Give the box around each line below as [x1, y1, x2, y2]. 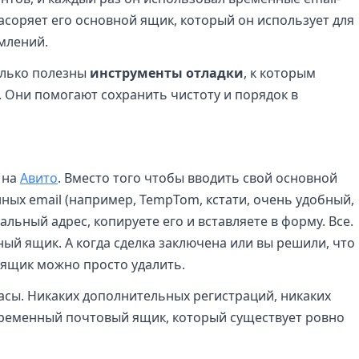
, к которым [244, 63, 316, 82]
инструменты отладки [90, 63, 244, 82]
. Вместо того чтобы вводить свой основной [58, 168, 337, 187]
